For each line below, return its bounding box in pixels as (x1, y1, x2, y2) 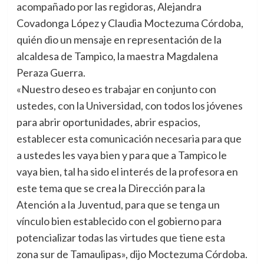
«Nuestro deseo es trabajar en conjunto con (16, 82, 216, 96)
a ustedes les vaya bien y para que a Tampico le (16, 148, 227, 162)
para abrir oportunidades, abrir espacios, (16, 115, 200, 129)
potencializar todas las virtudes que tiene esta (16, 231, 225, 245)
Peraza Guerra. (16, 66, 85, 80)
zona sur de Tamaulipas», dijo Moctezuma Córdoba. (16, 247, 247, 261)
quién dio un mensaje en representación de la (16, 33, 222, 47)
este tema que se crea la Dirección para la (16, 181, 205, 195)
